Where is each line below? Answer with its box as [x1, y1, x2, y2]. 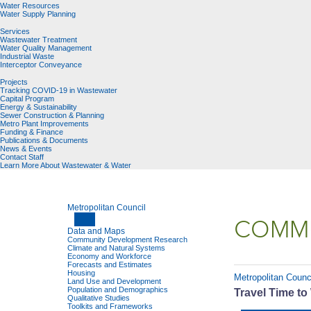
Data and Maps [67, 226, 125, 235]
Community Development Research [67, 235, 187, 244]
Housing [67, 269, 95, 277]
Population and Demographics [67, 285, 168, 294]
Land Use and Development [67, 277, 161, 285]
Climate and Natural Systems [67, 244, 165, 252]
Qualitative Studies [67, 294, 130, 302]
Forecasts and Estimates [67, 260, 152, 269]
